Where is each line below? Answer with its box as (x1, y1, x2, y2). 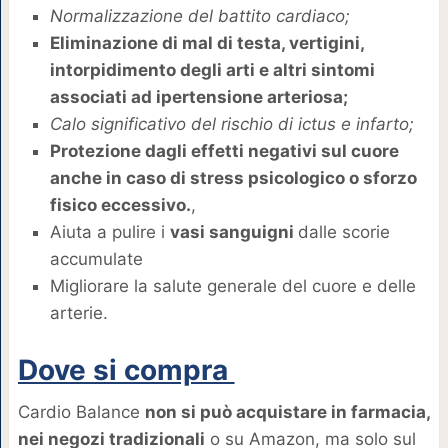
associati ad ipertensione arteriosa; (49, 87, 348, 108)
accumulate (49, 249, 143, 270)
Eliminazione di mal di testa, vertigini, (49, 33, 364, 54)
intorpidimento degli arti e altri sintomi (49, 60, 375, 81)
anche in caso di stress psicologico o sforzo (49, 168, 417, 189)
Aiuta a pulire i (49, 222, 170, 243)
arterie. (49, 303, 108, 324)
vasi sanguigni (169, 222, 298, 243)
